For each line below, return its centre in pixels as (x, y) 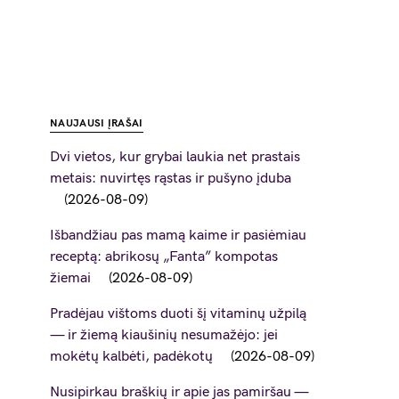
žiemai (70, 278)
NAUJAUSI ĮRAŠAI (97, 123)
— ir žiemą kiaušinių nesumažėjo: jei (164, 335)
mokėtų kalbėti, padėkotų (131, 357)
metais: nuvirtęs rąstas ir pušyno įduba (171, 179)
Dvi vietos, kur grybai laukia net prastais (175, 157)
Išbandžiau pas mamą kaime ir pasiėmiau (178, 236)
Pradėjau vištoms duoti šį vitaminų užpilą (178, 314)
